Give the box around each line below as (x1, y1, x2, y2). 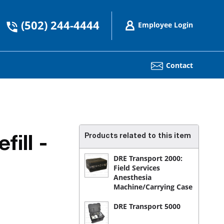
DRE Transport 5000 (113, 201, 180, 211)
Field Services (113, 163, 160, 172)
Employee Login (138, 19, 193, 29)
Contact (166, 60, 193, 70)
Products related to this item (84, 133, 191, 140)
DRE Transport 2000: (113, 153, 182, 163)
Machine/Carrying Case (113, 182, 192, 191)
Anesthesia (113, 172, 151, 182)
